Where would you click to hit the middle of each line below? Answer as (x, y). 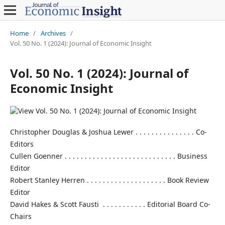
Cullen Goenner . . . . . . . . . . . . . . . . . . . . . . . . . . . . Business (108, 156)
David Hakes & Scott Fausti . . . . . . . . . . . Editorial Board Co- (110, 204)
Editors (22, 144)
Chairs (21, 216)
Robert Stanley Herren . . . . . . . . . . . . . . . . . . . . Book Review (109, 180)
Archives (53, 33)
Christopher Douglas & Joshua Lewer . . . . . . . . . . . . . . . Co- (108, 132)
